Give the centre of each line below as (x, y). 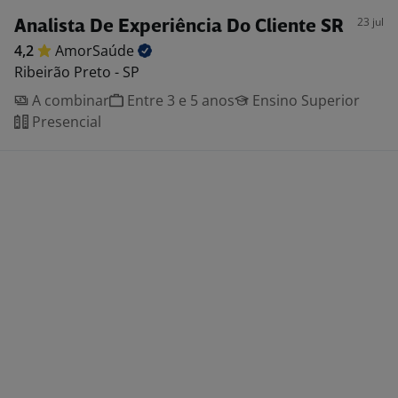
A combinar (69, 100)
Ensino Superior (304, 100)
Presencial (65, 122)
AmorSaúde (96, 51)
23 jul (370, 22)
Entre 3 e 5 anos (179, 100)
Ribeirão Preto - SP (77, 72)
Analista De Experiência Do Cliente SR (179, 27)
